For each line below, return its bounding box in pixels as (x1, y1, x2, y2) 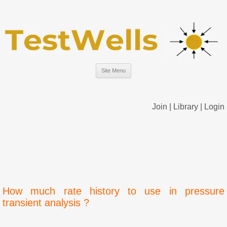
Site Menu (101, 67, 126, 74)
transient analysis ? (3, 197, 89, 208)
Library (173, 102, 198, 111)
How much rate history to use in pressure (3, 185, 224, 197)
